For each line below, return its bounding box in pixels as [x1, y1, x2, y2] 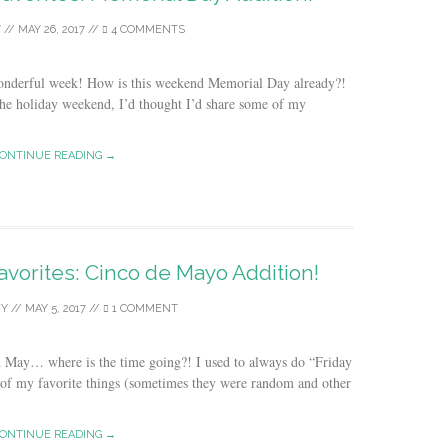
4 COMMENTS [107, 23, 185, 36]
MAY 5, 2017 [24, 302, 86, 315]
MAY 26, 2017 [17, 23, 85, 36]
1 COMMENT [108, 302, 178, 315]
